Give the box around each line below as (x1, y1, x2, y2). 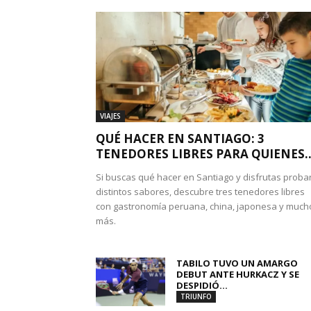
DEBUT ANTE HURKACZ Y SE (176, 268, 299, 280)
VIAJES (100, 111, 121, 121)
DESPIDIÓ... (176, 279, 228, 292)
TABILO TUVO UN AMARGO (176, 257, 298, 269)
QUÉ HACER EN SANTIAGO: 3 (96, 131, 264, 146)
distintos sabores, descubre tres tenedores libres (96, 185, 305, 198)
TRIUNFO (180, 292, 212, 301)
